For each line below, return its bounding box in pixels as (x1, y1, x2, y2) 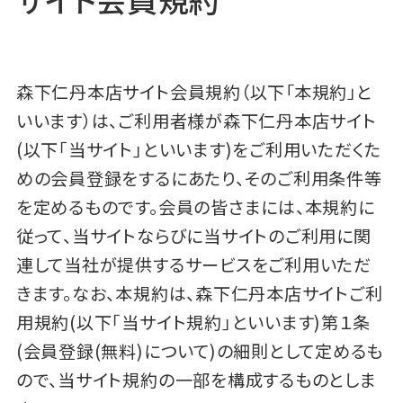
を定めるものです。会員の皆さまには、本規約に (15, 193, 375, 219)
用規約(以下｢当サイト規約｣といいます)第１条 (15, 309, 371, 335)
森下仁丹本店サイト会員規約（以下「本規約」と (15, 78, 372, 104)
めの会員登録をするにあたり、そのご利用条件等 (15, 165, 382, 191)
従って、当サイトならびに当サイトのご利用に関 (15, 222, 372, 248)
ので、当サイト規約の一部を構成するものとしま (15, 366, 377, 392)
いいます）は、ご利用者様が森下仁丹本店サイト (15, 107, 377, 133)
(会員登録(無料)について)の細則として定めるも (15, 337, 384, 363)
